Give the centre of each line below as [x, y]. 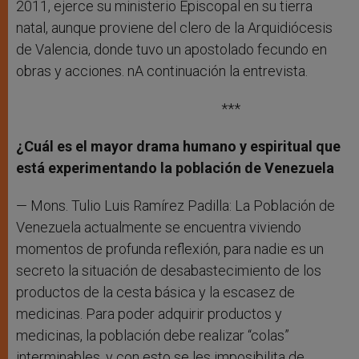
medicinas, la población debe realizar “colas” [153, 336]
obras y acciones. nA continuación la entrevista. [162, 71]
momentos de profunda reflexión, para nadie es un [170, 249]
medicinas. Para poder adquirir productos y [149, 314]
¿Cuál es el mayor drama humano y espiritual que [178, 147]
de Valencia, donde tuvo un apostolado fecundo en [171, 50]
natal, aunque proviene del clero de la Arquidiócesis [174, 28]
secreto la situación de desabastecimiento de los [169, 271]
